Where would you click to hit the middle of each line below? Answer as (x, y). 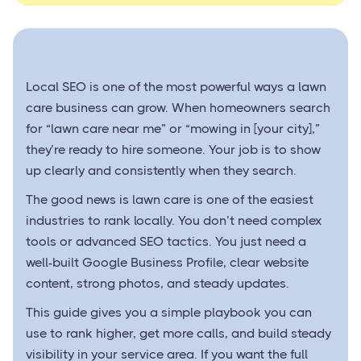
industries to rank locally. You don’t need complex (174, 220)
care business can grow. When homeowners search (178, 108)
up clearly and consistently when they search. (161, 170)
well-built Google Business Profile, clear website (167, 262)
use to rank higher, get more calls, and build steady (178, 333)
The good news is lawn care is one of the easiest (170, 199)
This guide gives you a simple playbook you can (169, 312)
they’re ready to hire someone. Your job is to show (173, 149)
